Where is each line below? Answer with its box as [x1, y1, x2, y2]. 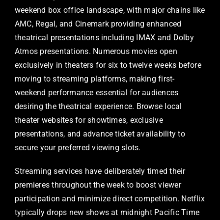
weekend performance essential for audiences [15, 88, 179, 98]
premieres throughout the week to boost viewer [15, 180, 181, 190]
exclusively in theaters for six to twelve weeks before [15, 60, 201, 70]
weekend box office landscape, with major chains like [15, 5, 205, 15]
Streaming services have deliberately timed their [15, 166, 186, 176]
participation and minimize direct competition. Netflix [15, 194, 205, 204]
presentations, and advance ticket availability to [15, 129, 185, 139]
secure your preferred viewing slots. [15, 143, 141, 153]
